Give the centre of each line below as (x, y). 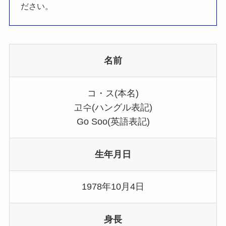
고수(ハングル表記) (113, 107)
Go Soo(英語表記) (113, 121)
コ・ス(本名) (113, 93)
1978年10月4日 (113, 187)
